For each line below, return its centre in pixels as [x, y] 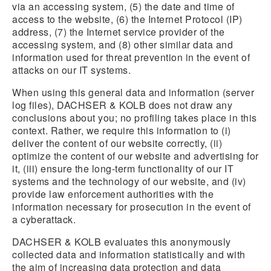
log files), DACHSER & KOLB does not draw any [122, 105]
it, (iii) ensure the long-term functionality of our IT [123, 168]
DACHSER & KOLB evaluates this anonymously [122, 242]
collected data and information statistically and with [129, 254]
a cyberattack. [44, 219]
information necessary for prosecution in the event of [132, 207]
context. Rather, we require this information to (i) [122, 130]
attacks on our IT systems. [71, 70]
